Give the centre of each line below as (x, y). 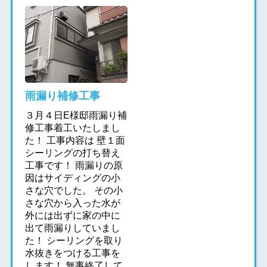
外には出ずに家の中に (72, 216)
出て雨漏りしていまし (72, 228)
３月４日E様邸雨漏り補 (76, 116)
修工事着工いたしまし (72, 128)
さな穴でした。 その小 (74, 191)
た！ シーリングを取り (74, 241)
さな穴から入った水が (72, 203)
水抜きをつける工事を (72, 253)
